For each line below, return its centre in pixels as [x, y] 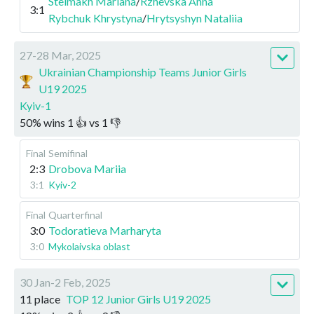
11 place [40, 299]
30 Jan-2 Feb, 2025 [65, 282]
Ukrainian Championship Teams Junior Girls [143, 71]
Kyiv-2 [62, 184]
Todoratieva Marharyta [105, 230]
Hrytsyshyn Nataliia [194, 18]
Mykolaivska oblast [89, 246]
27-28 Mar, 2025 [60, 55]
